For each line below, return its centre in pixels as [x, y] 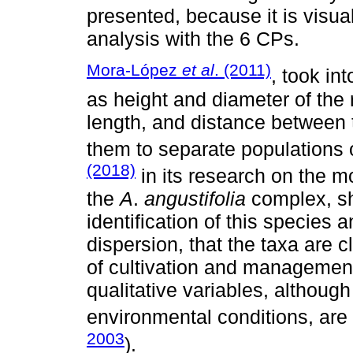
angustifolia [195, 199]
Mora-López [134, 70]
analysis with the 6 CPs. [193, 39]
